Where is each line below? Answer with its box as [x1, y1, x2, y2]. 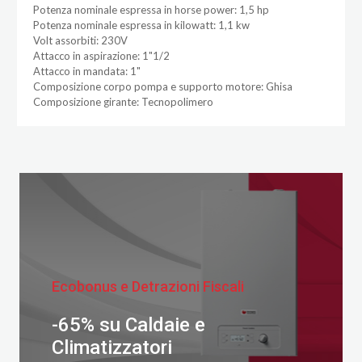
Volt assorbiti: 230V [32, 33, 128, 47]
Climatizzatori [51, 336, 172, 360]
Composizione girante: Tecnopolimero [32, 95, 213, 108]
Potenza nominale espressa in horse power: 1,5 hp [32, 2, 269, 16]
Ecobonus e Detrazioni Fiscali [51, 278, 244, 296]
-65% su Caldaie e [51, 314, 205, 337]
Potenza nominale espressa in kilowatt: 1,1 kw [32, 18, 250, 32]
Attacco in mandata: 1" [32, 64, 141, 78]
